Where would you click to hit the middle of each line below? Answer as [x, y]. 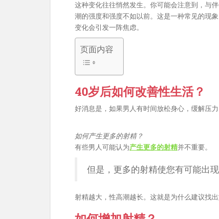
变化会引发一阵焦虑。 [109, 27]
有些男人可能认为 [102, 147]
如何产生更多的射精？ [109, 136]
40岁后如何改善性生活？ [140, 91]
